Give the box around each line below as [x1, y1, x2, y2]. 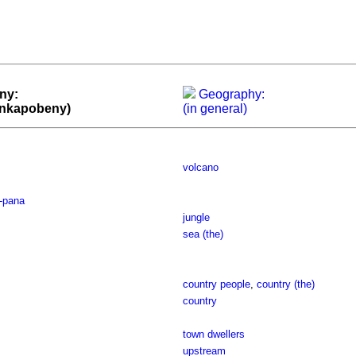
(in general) [182, 102, 247, 115]
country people [182, 278, 250, 290]
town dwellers [182, 328, 245, 340]
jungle [182, 211, 210, 223]
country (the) [256, 278, 315, 290]
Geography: [195, 87, 265, 101]
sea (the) [182, 228, 223, 240]
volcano [182, 161, 219, 173]
